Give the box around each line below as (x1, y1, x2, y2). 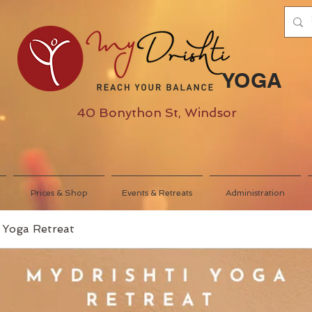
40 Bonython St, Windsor (77, 105, 237, 120)
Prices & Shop (30, 188, 88, 198)
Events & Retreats (122, 188, 192, 198)
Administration (226, 188, 285, 198)
